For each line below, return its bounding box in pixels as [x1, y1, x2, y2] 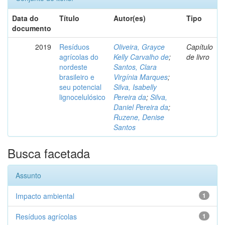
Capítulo [186, 42, 213, 52]
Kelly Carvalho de [114, 52, 169, 62]
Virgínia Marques [114, 72, 168, 82]
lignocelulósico [59, 92, 105, 102]
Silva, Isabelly [114, 82, 157, 92]
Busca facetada [8, 144, 90, 162]
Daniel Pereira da [114, 102, 168, 112]
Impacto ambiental [16, 191, 74, 201]
